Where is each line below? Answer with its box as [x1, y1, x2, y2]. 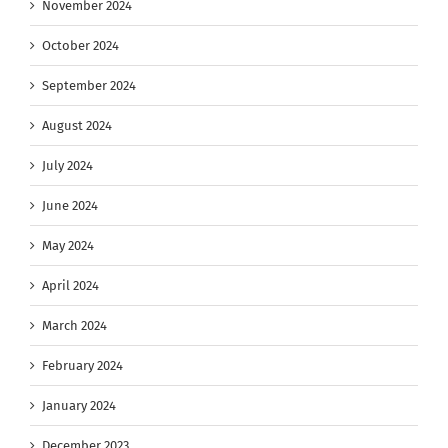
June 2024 [42, 197, 98, 213]
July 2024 [42, 157, 93, 173]
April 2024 [42, 277, 99, 293]
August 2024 [42, 117, 112, 133]
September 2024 [42, 77, 136, 93]
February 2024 [42, 357, 123, 373]
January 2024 [42, 397, 116, 413]
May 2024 [42, 237, 94, 253]
